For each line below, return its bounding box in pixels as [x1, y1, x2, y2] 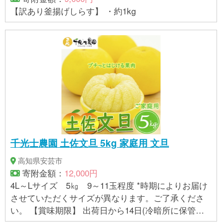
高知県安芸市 [18, 155, 62, 166]
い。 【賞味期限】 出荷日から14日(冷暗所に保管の [10, 204, 30, 217]
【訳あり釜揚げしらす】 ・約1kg [10, 4, 136, 17]
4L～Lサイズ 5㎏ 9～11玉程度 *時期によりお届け [10, 179, 208, 192]
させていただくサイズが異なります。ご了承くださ [10, 191, 204, 204]
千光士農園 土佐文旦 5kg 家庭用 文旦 [10, 136, 169, 150]
